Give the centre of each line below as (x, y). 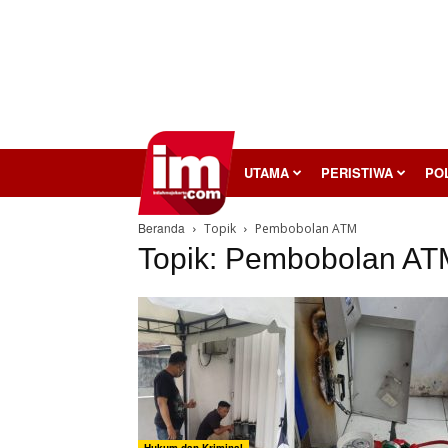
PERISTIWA (357, 172)
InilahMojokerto (186, 171)
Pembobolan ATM (306, 228)
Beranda (161, 227)
